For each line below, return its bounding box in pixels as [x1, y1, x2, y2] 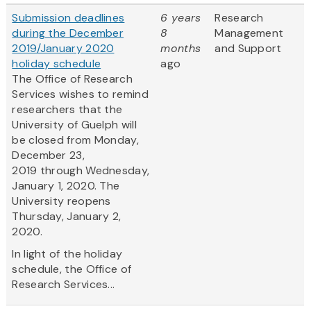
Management [215, 26, 284, 41]
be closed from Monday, [12, 133, 139, 148]
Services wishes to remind [12, 87, 149, 102]
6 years [160, 10, 201, 26]
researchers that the [12, 102, 123, 117]
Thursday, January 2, [12, 209, 121, 224]
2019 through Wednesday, [12, 163, 150, 178]
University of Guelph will [12, 117, 137, 133]
